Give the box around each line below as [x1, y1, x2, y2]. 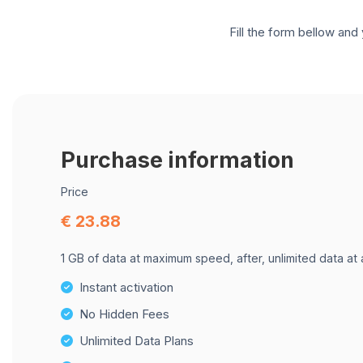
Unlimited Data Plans [79, 333, 194, 348]
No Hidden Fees [79, 306, 169, 322]
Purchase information [61, 147, 294, 173]
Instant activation [79, 280, 173, 295]
